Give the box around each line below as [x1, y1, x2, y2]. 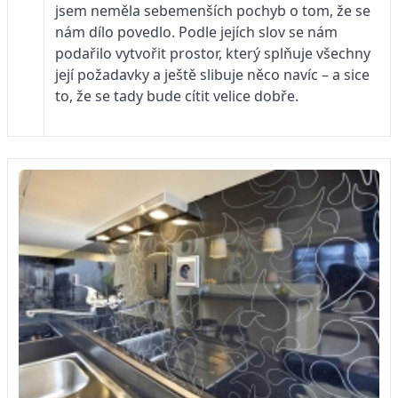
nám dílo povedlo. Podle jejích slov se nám [55, 22, 338, 43]
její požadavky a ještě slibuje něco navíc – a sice [55, 65, 370, 85]
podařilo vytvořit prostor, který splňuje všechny [55, 44, 370, 64]
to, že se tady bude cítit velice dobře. [55, 86, 298, 107]
